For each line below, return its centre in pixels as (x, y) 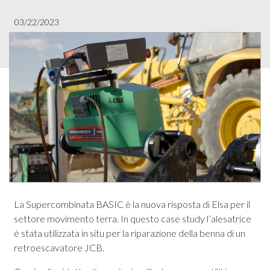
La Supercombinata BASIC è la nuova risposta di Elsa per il (132, 204)
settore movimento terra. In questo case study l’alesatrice (133, 218)
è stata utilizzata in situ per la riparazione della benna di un (130, 233)
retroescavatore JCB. (59, 247)
